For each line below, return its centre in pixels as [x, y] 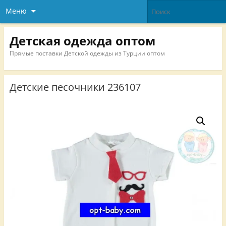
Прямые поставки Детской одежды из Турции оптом [87, 53]
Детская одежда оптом [82, 40]
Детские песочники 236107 [75, 87]
